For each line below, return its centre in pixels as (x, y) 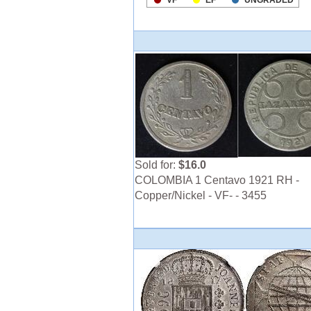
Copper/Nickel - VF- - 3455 (201, 196)
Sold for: (157, 165)
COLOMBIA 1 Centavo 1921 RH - (217, 180)
